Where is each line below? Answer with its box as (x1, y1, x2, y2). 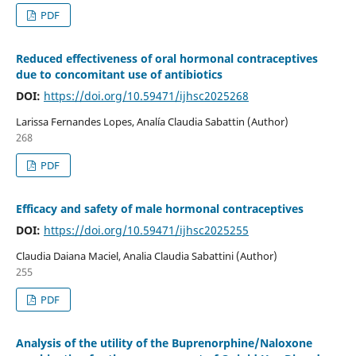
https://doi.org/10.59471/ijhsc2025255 (43, 222, 249, 238)
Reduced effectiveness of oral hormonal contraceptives (15, 50, 318, 66)
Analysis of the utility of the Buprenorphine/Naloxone (15, 335, 312, 350)
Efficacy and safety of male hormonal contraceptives (15, 200, 304, 216)
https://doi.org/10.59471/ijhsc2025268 (43, 87, 249, 103)
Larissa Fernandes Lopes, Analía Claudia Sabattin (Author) (15, 114, 288, 129)
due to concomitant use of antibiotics (15, 66, 222, 82)
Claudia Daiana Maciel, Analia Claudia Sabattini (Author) (15, 248, 277, 263)
